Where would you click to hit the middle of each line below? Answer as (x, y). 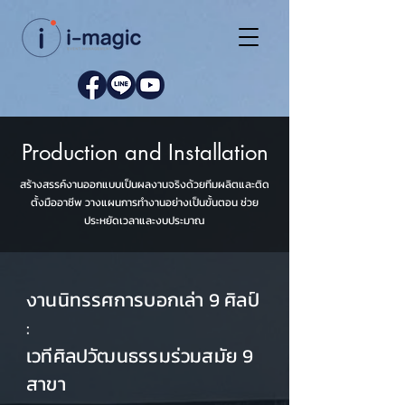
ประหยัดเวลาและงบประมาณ (145, 221)
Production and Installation (145, 152)
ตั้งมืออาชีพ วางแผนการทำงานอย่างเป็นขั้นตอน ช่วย (145, 202)
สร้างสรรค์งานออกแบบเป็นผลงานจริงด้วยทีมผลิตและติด (145, 184)
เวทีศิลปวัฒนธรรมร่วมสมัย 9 (140, 356)
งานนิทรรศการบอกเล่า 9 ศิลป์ (143, 300)
